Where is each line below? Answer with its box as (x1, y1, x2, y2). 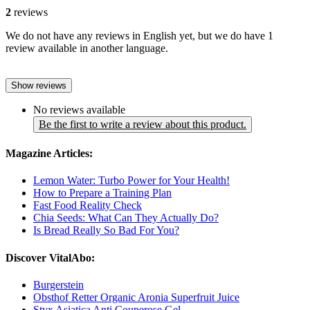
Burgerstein (33, 278, 84, 291)
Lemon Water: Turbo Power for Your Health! (33, 174, 230, 187)
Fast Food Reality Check (33, 199, 142, 212)
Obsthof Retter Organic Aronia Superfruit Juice (33, 291, 239, 303)
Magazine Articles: (6, 147, 93, 159)
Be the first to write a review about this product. (39, 118, 246, 130)
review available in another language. (6, 42, 168, 54)
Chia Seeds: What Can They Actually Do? (33, 212, 219, 224)
